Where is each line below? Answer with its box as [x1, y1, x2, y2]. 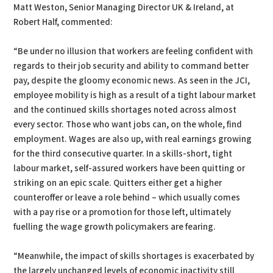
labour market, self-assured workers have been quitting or [13, 163, 246, 174]
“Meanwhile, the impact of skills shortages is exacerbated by [13, 250, 255, 262]
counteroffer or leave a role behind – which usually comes [13, 192, 241, 204]
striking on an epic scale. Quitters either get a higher [13, 177, 222, 189]
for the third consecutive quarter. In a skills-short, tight [13, 148, 233, 160]
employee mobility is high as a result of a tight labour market [13, 90, 257, 101]
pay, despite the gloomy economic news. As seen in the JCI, [13, 75, 250, 87]
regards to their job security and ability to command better [13, 60, 249, 72]
